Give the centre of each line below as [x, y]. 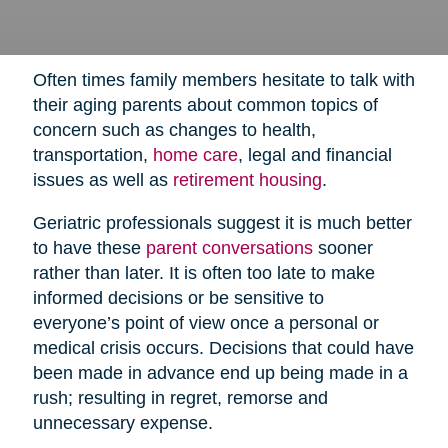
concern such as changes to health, [174, 129]
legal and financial [319, 154]
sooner [342, 247]
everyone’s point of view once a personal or [205, 322]
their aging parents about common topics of [205, 104]
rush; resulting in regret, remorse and [180, 397]
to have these [89, 247]
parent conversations [229, 247]
